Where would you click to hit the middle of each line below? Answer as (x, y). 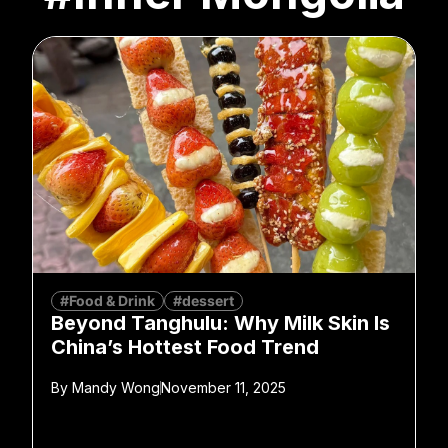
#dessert (203, 300)
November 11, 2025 (223, 387)
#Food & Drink (107, 300)
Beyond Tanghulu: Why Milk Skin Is (220, 322)
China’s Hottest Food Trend (185, 346)
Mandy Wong (114, 387)
